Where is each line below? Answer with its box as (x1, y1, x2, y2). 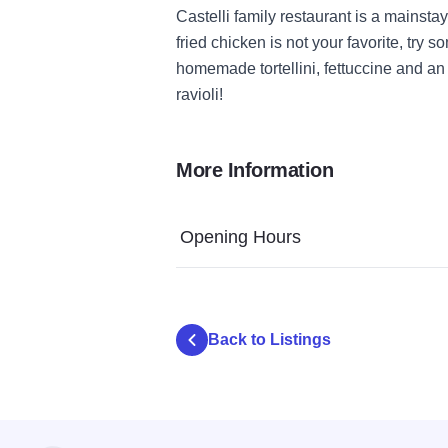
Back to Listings (208, 330, 331, 348)
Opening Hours (180, 226, 301, 247)
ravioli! (176, 85, 223, 103)
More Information (176, 158, 333, 181)
